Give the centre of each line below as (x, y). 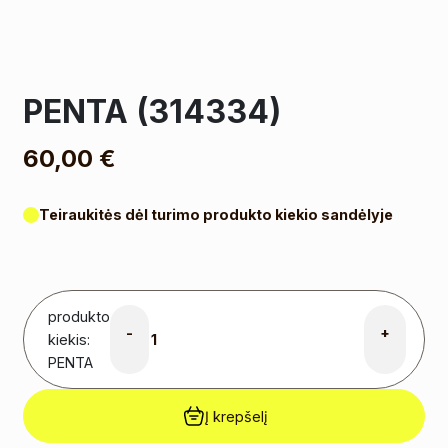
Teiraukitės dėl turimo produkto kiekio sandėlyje (216, 214)
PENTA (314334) (152, 111)
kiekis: (69, 339)
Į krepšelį (236, 416)
